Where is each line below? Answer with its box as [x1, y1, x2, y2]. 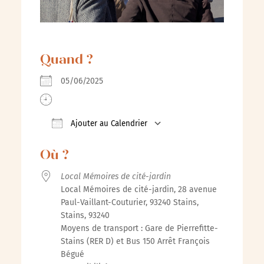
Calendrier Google [144, 137, 212, 147]
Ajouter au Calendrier [68, 119, 147, 128]
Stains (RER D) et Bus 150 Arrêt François [60, 236, 210, 246]
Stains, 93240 [60, 210, 110, 220]
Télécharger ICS [60, 137, 118, 147]
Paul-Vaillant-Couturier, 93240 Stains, [60, 197, 199, 207]
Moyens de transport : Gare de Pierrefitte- [60, 223, 218, 233]
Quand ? [39, 54, 93, 67]
